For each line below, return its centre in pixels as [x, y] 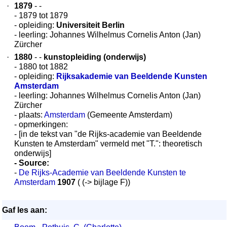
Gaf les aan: [25, 210]
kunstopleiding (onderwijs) [95, 57]
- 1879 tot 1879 [41, 15]
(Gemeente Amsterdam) [129, 115]
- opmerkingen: [41, 124]
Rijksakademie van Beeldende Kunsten [132, 76]
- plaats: [29, 115]
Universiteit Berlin [90, 25]
